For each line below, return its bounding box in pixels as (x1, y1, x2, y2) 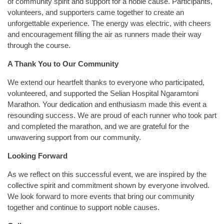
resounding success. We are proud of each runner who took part (7, 110, 216, 119)
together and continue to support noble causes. (7, 202, 159, 211)
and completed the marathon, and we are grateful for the (7, 121, 189, 130)
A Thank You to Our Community (7, 59, 118, 68)
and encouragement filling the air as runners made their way (7, 29, 201, 38)
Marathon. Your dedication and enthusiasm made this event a (7, 99, 206, 108)
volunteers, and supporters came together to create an (7, 7, 184, 16)
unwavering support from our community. (7, 132, 141, 141)
